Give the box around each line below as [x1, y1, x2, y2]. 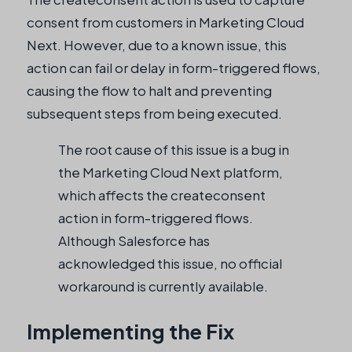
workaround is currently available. [58, 277, 268, 295]
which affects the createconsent [58, 185, 266, 203]
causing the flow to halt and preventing [27, 81, 272, 99]
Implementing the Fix [27, 318, 234, 344]
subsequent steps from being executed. [27, 104, 282, 122]
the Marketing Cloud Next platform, [58, 163, 283, 181]
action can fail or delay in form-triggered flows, [27, 58, 321, 76]
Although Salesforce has [58, 231, 210, 249]
